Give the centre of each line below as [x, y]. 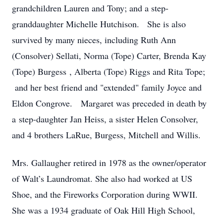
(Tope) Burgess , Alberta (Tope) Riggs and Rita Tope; [109, 71]
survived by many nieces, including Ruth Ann [94, 40]
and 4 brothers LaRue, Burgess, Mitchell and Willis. [106, 135]
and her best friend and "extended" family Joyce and [107, 87]
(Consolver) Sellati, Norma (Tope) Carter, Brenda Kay [109, 55]
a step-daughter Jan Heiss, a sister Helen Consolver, [105, 119]
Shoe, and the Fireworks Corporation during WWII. [106, 194]
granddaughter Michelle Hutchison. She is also [99, 24]
